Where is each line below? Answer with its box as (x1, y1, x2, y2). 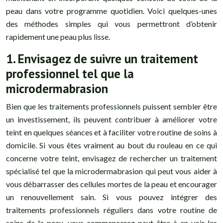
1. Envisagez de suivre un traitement (6, 51, 198, 67)
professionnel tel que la (6, 66, 134, 82)
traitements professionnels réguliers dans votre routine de (6, 205, 217, 215)
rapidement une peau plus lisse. (6, 32, 110, 42)
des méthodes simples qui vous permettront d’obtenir (6, 19, 217, 29)
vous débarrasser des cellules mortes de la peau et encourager (6, 179, 217, 189)
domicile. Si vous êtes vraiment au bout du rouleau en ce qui (6, 140, 217, 150)
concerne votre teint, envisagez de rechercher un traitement (6, 153, 217, 163)
